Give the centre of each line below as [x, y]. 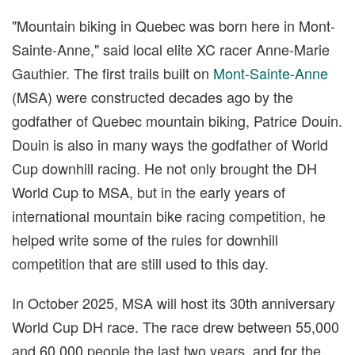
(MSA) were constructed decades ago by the [153, 96]
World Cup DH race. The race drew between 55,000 [176, 326]
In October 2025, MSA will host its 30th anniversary [174, 302]
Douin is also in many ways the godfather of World [170, 144]
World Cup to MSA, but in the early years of [149, 191]
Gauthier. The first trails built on [113, 73]
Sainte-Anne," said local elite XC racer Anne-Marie [171, 49]
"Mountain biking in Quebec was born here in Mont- [174, 25]
